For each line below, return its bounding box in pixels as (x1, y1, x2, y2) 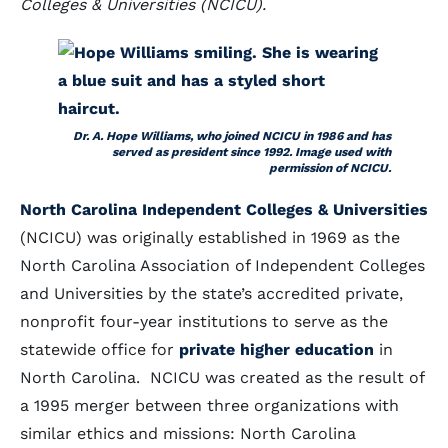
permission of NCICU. (268, 161, 391, 175)
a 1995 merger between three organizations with (20, 396, 399, 415)
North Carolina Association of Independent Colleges (20, 256, 425, 275)
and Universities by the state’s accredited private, (20, 284, 403, 303)
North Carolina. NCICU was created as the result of (20, 368, 424, 387)
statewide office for (20, 340, 179, 359)
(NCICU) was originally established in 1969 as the (20, 228, 400, 247)
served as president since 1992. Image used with (111, 145, 391, 159)
